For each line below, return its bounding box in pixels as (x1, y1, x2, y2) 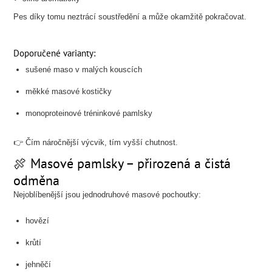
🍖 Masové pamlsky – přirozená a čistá (13, 155, 231, 172)
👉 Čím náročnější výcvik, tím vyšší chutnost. (13, 138, 178, 147)
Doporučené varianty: (13, 47, 96, 59)
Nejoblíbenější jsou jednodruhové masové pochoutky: (13, 190, 202, 199)
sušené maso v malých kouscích (25, 65, 143, 74)
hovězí (25, 216, 50, 225)
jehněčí (25, 260, 52, 269)
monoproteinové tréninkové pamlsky (25, 109, 153, 118)
